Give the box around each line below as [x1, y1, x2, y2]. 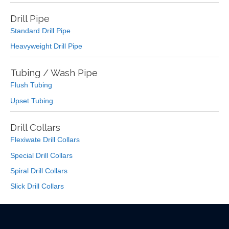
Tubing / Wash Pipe [10, 67, 98, 79]
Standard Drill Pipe [10, 27, 71, 35]
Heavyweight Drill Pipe [10, 42, 82, 51]
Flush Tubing [10, 81, 52, 89]
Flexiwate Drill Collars [10, 136, 80, 144]
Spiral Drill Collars [10, 167, 67, 175]
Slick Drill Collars [10, 182, 64, 191]
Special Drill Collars [10, 151, 73, 159]
